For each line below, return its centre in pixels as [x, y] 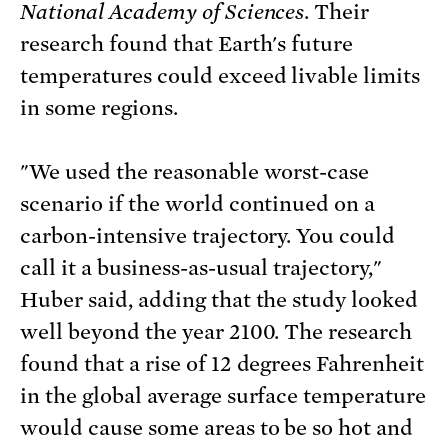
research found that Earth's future [187, 44]
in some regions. [99, 108]
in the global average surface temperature [223, 396]
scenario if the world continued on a [198, 204]
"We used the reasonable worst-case [195, 172]
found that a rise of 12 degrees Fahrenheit [222, 364]
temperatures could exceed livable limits [220, 76]
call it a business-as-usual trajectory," [201, 268]
